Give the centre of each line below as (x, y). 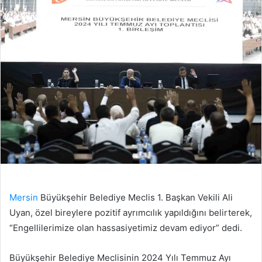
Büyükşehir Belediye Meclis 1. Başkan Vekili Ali (135, 198)
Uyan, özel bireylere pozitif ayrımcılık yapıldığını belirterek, (131, 213)
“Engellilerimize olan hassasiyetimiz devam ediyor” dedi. (126, 228)
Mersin (24, 198)
